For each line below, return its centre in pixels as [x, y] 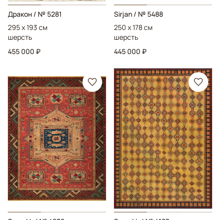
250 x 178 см [133, 27]
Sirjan [123, 14]
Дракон [20, 14]
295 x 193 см [28, 27]
